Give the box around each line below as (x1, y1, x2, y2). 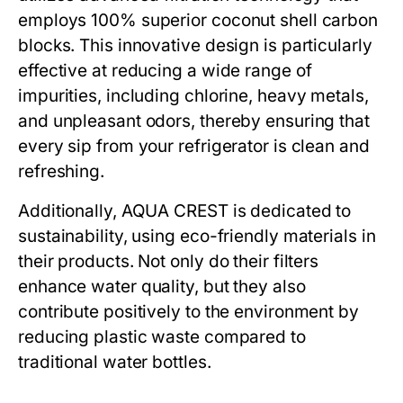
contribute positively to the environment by (18, 301, 359, 323)
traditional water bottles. (18, 352, 211, 373)
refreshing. (18, 161, 104, 183)
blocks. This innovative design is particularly (18, 35, 372, 57)
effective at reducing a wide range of (18, 60, 312, 82)
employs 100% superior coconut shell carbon (18, 10, 379, 31)
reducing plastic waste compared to (18, 327, 306, 348)
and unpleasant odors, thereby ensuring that (18, 111, 370, 132)
